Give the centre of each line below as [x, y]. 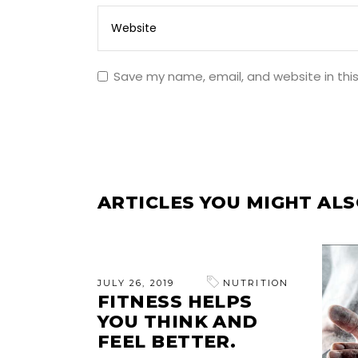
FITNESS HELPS [175, 302]
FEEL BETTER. [167, 342]
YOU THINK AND [178, 322]
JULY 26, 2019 [136, 283]
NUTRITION [256, 283]
